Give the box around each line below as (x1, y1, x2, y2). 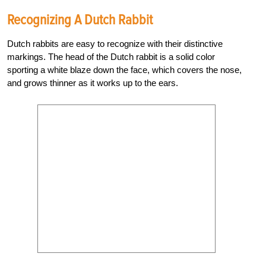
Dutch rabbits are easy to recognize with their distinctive (7, 38, 223, 49)
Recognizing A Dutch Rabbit (7, 11, 153, 28)
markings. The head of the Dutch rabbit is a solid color (7, 51, 215, 62)
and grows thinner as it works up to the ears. (7, 77, 178, 88)
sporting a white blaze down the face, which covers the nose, (7, 64, 242, 75)
